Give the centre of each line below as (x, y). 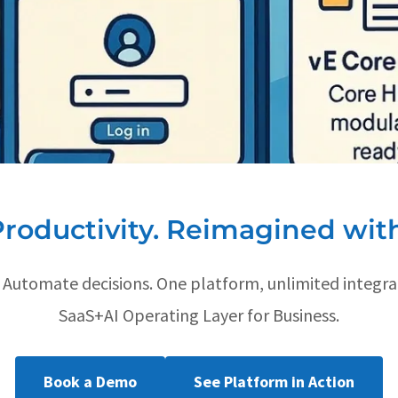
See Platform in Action (274, 381)
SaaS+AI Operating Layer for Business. (199, 315)
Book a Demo (90, 381)
